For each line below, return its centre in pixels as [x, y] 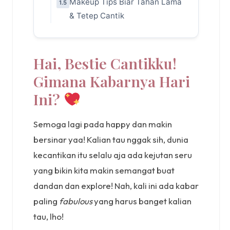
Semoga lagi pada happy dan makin [103, 124]
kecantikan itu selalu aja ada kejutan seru [113, 155]
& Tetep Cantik [97, 15]
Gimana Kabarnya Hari [112, 81]
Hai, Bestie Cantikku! [105, 63]
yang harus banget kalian [142, 201]
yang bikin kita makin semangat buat [104, 170]
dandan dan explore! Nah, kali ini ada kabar [116, 185]
